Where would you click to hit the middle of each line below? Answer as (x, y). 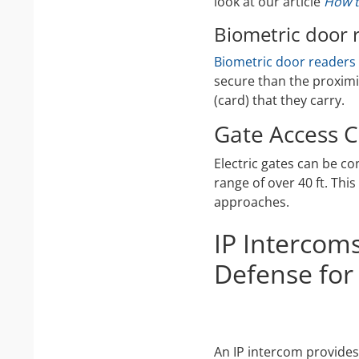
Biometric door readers (285, 61)
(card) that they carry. (279, 100)
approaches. (252, 202)
